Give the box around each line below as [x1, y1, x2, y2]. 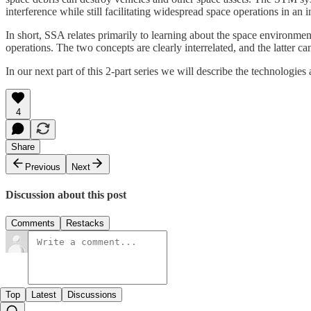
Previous [25, 161, 60, 172]
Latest [31, 289, 56, 301]
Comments [11, 218, 55, 229]
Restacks [66, 218, 104, 229]
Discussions [67, 289, 117, 301]
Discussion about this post [6, 188, 126, 201]
